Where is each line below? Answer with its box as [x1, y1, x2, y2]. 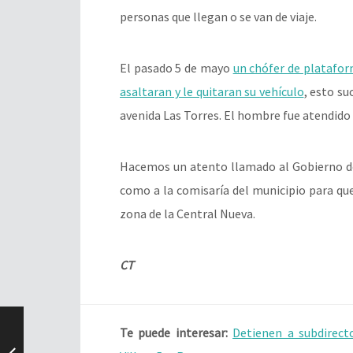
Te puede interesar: [120, 325, 233, 341]
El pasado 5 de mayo [120, 60, 233, 76]
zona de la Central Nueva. [120, 206, 255, 222]
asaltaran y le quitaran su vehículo [120, 84, 304, 100]
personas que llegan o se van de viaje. [120, 9, 317, 25]
